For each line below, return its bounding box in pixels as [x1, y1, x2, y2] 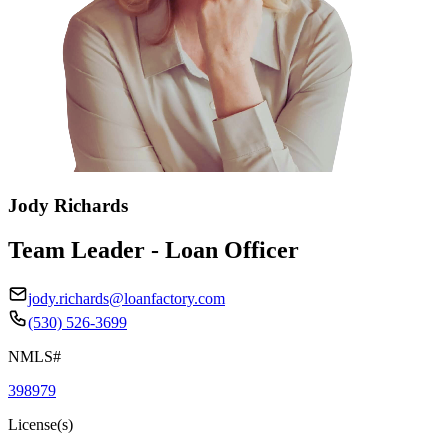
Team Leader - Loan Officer [8, 236, 299, 263]
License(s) [8, 415, 73, 433]
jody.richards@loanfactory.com [28, 289, 225, 307]
